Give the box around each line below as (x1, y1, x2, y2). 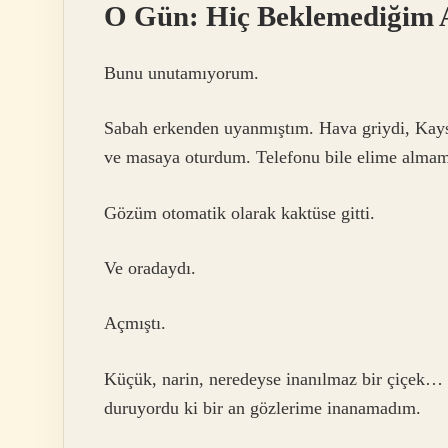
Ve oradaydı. (104, 257, 196, 278)
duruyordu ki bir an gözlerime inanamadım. (104, 397, 421, 418)
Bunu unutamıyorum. (104, 62, 259, 83)
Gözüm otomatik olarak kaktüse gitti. (104, 202, 375, 223)
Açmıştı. (104, 313, 166, 334)
